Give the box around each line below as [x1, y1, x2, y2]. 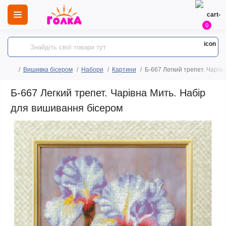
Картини [112, 66, 136, 73]
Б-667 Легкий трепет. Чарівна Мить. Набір [11, 87, 205, 98]
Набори [81, 66, 103, 73]
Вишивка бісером [23, 66, 73, 73]
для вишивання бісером [11, 102, 123, 114]
